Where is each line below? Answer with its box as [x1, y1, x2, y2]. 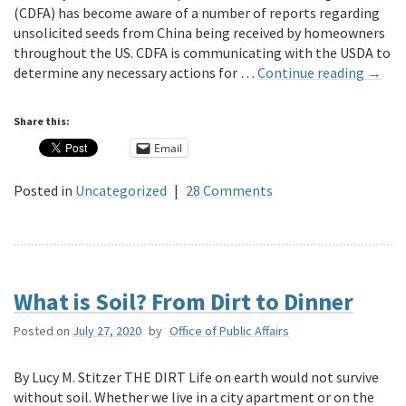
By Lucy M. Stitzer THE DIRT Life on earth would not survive [14, 368, 379, 387]
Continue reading [257, 63, 367, 82]
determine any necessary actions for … [14, 63, 257, 82]
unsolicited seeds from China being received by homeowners [14, 24, 385, 43]
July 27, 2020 [72, 323, 141, 340]
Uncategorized [75, 181, 167, 200]
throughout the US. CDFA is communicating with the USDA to [14, 43, 391, 63]
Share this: [14, 114, 70, 129]
